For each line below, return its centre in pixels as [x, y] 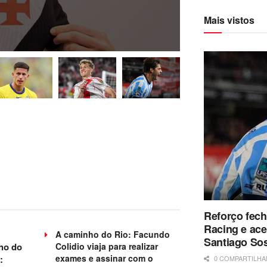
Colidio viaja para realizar [107, 246]
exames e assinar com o [105, 258]
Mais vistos [229, 20]
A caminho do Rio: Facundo [113, 235]
